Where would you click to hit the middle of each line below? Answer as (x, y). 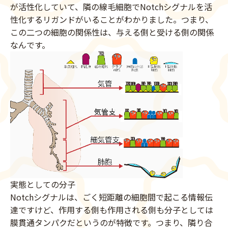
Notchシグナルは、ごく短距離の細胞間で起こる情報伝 (111, 197)
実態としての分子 (43, 184)
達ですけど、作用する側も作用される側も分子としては (112, 210)
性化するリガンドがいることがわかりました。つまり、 (112, 20)
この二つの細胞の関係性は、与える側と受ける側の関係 (112, 32)
